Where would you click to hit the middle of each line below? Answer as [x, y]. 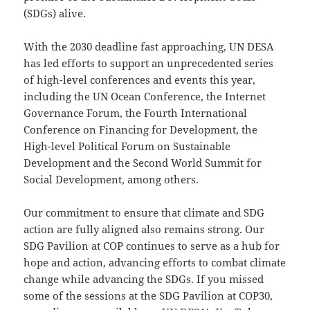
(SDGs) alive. [55, 13]
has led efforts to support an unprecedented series [149, 63]
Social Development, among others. [111, 180]
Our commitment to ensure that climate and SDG [144, 213]
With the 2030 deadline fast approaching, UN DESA [149, 47]
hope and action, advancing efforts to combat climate [155, 263]
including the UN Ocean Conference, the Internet [145, 97]
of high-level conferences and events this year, [140, 80]
